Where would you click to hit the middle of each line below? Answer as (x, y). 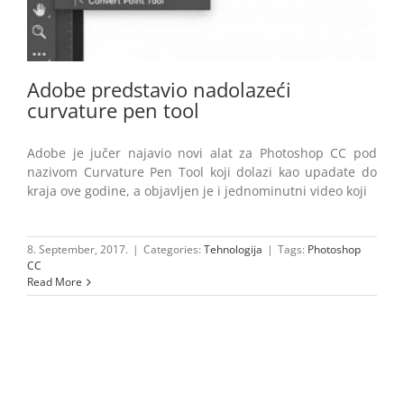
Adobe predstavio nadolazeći (159, 90)
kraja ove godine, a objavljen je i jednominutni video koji (197, 191)
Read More (55, 282)
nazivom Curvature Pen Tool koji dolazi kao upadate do (202, 172)
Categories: (174, 250)
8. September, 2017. (78, 250)
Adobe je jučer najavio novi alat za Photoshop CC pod (202, 153)
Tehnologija (233, 250)
